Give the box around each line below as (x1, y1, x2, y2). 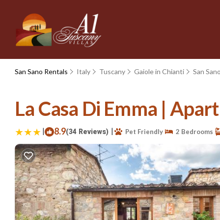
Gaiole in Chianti (134, 67, 184, 76)
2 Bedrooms (173, 127, 213, 136)
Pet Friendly (122, 127, 163, 136)
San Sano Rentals (15, 67, 69, 76)
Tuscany (99, 67, 125, 76)
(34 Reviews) (66, 126, 109, 137)
